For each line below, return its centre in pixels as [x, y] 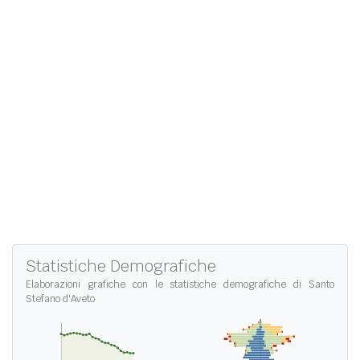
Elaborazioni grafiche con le [98, 285]
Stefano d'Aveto [60, 299]
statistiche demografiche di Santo [252, 285]
